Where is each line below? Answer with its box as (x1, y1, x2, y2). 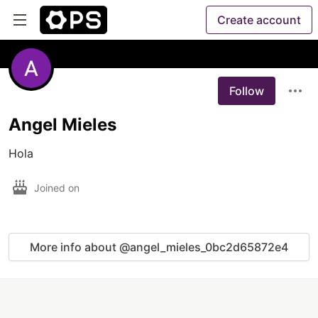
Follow (229, 84, 264, 98)
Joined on (34, 181, 82, 194)
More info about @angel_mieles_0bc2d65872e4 (30, 240, 288, 254)
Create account (217, 13, 301, 27)
